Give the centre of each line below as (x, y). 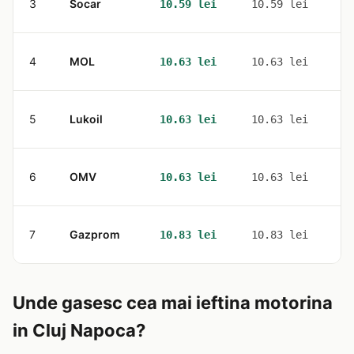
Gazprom (95, 234)
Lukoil (86, 119)
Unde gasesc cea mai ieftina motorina (173, 303)
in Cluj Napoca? (79, 330)
